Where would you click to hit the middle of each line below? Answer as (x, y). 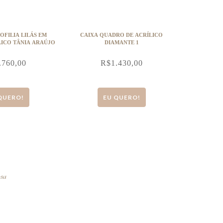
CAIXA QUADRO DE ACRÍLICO (121, 35)
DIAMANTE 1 (121, 42)
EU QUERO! (121, 97)
